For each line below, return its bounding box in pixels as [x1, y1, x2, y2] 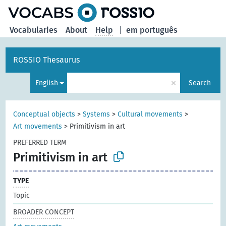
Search [188, 78, 211, 87]
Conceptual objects [13, 110, 76, 119]
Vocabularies [10, 25, 58, 35]
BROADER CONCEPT [13, 207, 75, 216]
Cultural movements [118, 110, 183, 119]
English [35, 78, 58, 87]
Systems [83, 110, 110, 119]
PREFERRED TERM [13, 138, 67, 147]
